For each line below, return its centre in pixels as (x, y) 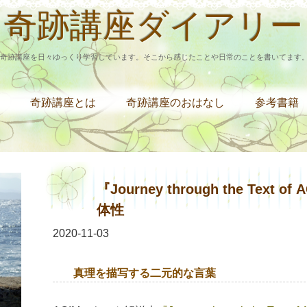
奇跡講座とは (63, 102)
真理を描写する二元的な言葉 (145, 273)
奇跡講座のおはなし (175, 102)
